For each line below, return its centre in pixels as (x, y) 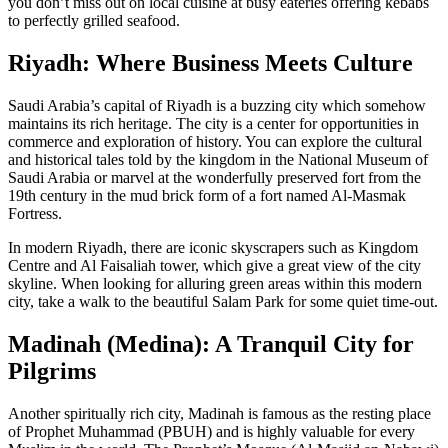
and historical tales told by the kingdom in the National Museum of (218, 159)
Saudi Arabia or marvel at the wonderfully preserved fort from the (214, 177)
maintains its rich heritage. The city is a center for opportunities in (213, 123)
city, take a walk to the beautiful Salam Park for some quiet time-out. (223, 301)
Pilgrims (52, 370)
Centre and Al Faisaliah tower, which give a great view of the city (214, 265)
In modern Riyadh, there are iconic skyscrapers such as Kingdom (213, 247)
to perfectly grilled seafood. (94, 20)
